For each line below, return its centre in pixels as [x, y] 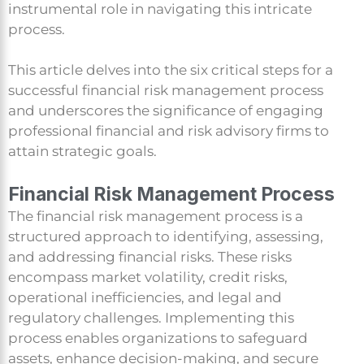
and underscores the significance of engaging [166, 111]
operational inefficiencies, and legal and [145, 297]
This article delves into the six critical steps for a [171, 70]
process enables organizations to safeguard [158, 338]
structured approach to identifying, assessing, [166, 236]
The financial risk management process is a [156, 216]
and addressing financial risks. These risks [150, 256]
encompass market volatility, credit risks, [148, 277]
